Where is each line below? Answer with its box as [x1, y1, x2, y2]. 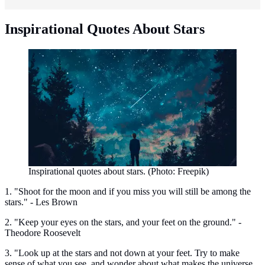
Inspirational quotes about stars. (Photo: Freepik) [28, 166, 209, 176]
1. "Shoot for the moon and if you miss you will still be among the [5, 186, 251, 196]
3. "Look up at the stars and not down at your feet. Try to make [5, 247, 240, 258]
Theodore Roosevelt [5, 227, 80, 238]
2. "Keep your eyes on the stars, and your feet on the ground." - [5, 216, 241, 227]
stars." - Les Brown [5, 196, 77, 207]
